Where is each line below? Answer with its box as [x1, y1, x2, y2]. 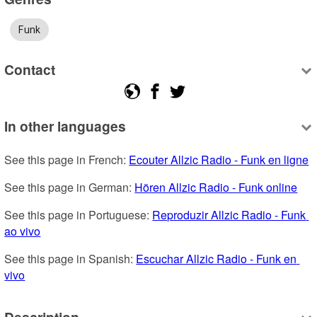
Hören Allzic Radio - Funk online [134, 178, 298, 195]
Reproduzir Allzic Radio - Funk [152, 206, 306, 223]
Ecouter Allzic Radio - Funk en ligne [129, 151, 309, 168]
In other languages [4, 115, 127, 136]
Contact [4, 59, 56, 80]
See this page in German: [4, 178, 135, 195]
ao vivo [4, 222, 41, 239]
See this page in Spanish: [4, 250, 137, 267]
